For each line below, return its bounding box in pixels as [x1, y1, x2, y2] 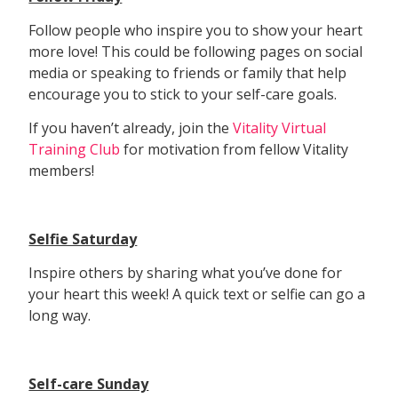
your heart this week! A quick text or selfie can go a [28, 284, 366, 305]
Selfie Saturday [28, 229, 138, 250]
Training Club [28, 139, 121, 160]
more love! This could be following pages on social [28, 41, 363, 61]
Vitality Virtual [233, 118, 327, 139]
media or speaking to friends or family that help [28, 62, 347, 83]
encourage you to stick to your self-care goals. [28, 84, 338, 104]
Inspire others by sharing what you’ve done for [28, 263, 343, 283]
